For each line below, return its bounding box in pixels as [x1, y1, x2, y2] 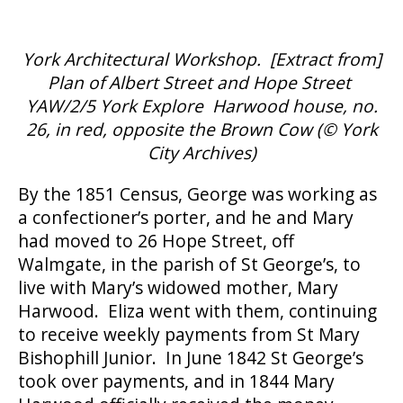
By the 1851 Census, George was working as [18, 182, 377, 207]
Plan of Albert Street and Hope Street [48, 70, 355, 95]
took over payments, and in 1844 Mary [18, 369, 335, 394]
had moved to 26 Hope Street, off [18, 228, 294, 254]
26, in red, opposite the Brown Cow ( [25, 117, 322, 142]
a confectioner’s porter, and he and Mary [18, 205, 354, 230]
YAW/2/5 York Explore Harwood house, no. [25, 94, 378, 119]
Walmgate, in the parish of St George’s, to [18, 252, 361, 277]
